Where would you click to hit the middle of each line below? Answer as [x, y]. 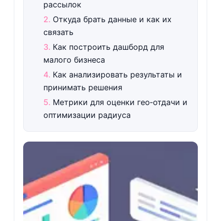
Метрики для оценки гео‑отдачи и [120, 102]
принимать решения [83, 87]
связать [58, 32]
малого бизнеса [74, 60]
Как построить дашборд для [108, 47]
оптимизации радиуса [87, 115]
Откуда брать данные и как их [112, 19]
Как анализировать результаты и [117, 74]
